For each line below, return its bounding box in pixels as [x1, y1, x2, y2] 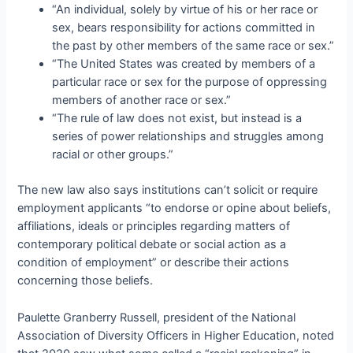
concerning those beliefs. [17, 273, 154, 288]
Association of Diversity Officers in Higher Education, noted [17, 328, 335, 343]
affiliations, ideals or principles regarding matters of [17, 219, 291, 234]
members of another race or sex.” [52, 93, 232, 108]
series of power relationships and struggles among [52, 129, 325, 144]
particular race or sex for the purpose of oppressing [52, 75, 328, 90]
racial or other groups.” [52, 147, 174, 162]
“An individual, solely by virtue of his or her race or [52, 2, 318, 17]
